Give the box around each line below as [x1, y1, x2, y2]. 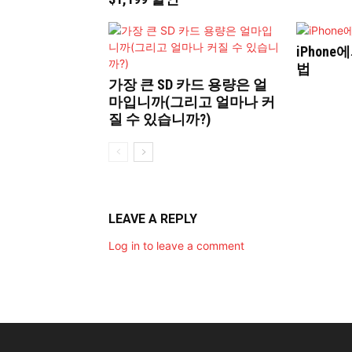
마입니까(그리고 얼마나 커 [108, 93, 275, 110]
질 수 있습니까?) [108, 110, 211, 127]
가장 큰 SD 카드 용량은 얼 [108, 75, 267, 93]
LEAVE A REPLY [108, 211, 197, 226]
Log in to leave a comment [108, 238, 244, 252]
